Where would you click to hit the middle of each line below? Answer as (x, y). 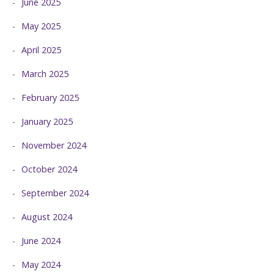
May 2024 (41, 265)
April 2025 (41, 50)
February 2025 (50, 98)
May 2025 (41, 26)
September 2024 (55, 193)
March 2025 (45, 74)
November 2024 (54, 146)
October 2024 (49, 169)
